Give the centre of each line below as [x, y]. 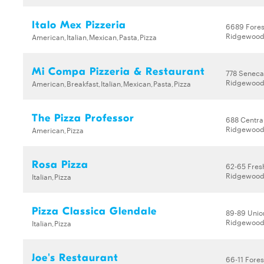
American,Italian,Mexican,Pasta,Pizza [94, 37]
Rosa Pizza [60, 165]
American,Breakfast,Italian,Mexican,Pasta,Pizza [111, 83]
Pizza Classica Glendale [94, 211]
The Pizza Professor [83, 118]
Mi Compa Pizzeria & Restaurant [118, 72]
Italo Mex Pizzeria [79, 25]
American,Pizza [58, 130]
